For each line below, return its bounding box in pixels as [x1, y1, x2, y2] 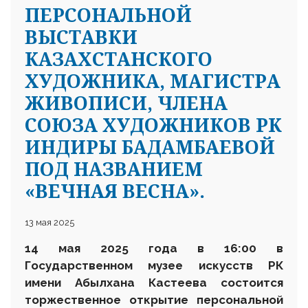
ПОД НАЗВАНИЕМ [25, 155, 203, 181]
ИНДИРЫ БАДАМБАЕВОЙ [25, 133, 275, 159]
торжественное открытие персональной [25, 292, 283, 307]
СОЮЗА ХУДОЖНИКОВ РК [25, 111, 282, 137]
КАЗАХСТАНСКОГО [25, 45, 212, 71]
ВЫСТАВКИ [25, 23, 137, 49]
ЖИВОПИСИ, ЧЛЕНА [25, 89, 228, 115]
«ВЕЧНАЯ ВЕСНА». [25, 177, 205, 203]
